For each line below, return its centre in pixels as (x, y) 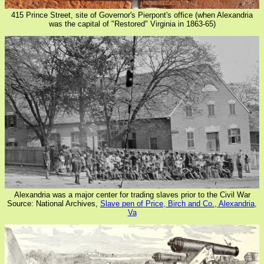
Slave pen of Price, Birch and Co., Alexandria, (179, 203)
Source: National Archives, (54, 203)
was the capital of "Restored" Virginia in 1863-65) (132, 24)
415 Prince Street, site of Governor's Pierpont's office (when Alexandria (132, 15)
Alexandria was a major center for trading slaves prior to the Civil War (132, 194)
